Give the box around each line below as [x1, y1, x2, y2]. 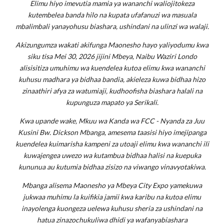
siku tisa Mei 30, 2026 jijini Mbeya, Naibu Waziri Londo [27, 52, 197, 60]
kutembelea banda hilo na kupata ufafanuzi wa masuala [27, 10, 196, 19]
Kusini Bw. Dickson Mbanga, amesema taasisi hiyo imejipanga [17, 128, 206, 136]
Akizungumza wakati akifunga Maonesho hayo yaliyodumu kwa [15, 40, 208, 49]
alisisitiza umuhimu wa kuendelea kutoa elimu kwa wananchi [19, 63, 205, 72]
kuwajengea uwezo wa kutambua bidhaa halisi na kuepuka [23, 151, 201, 159]
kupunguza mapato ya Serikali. [65, 98, 158, 106]
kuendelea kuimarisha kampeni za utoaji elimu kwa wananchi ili [15, 139, 209, 148]
